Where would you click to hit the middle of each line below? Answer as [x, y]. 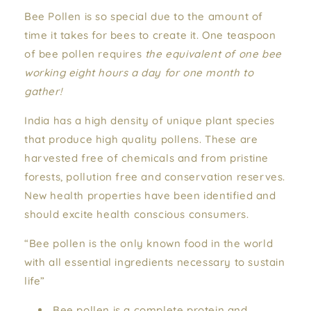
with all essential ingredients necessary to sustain [155, 262]
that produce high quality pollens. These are [141, 139]
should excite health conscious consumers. [137, 214]
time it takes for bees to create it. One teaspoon [150, 35]
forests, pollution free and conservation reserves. [155, 177]
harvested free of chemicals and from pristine [147, 158]
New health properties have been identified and [150, 195]
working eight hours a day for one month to [139, 73]
